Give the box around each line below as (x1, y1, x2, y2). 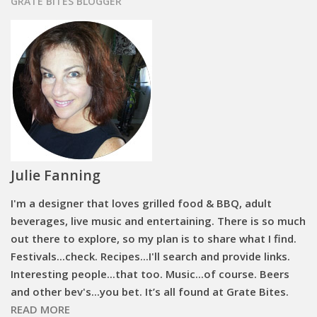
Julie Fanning (11, 165, 100, 185)
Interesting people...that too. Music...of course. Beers (11, 266, 289, 281)
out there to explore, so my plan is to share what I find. (11, 231, 296, 246)
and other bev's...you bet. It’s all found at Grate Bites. (11, 284, 289, 299)
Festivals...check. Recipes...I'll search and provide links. (11, 248, 290, 263)
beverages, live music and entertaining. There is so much (11, 213, 306, 228)
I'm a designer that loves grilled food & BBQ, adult (11, 195, 272, 210)
